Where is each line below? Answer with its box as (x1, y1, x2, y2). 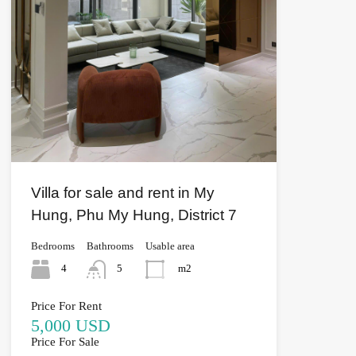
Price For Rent (30, 299, 102, 312)
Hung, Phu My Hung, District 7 (30, 206, 237, 223)
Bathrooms (86, 239, 133, 252)
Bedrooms (30, 239, 75, 252)
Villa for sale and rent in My (30, 184, 215, 201)
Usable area (145, 239, 195, 252)
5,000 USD (30, 315, 110, 335)
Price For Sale (30, 335, 99, 348)
